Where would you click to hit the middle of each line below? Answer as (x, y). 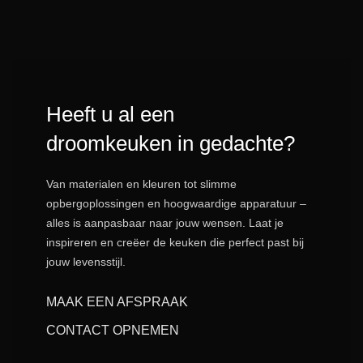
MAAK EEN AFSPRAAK (117, 301)
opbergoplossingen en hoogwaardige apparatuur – (176, 203)
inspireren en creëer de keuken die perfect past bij (175, 242)
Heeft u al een (110, 114)
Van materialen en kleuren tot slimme (141, 184)
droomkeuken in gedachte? (170, 143)
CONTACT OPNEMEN (112, 330)
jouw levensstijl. (85, 261)
